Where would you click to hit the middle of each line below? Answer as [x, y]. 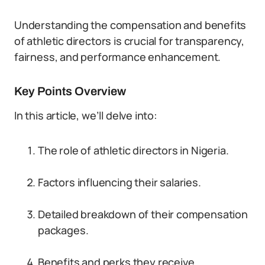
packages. [63, 230]
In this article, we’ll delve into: [86, 115]
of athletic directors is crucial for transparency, [130, 41]
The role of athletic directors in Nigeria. [133, 150]
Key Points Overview [70, 91]
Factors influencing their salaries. [119, 182]
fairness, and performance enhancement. [118, 57]
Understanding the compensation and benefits [130, 25]
